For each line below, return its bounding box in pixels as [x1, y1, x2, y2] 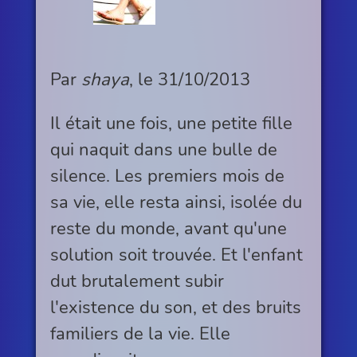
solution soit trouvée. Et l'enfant [49, 242, 303, 268]
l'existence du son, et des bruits [49, 295, 301, 320]
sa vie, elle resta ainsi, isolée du [49, 190, 302, 215]
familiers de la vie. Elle [49, 321, 230, 347]
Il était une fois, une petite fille [49, 111, 292, 136]
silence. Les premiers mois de [49, 163, 284, 189]
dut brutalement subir [49, 269, 224, 294]
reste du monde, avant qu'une [49, 216, 287, 241]
